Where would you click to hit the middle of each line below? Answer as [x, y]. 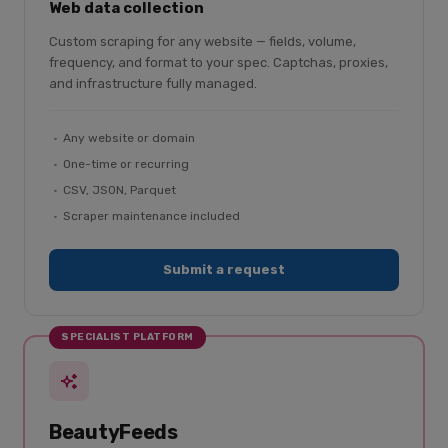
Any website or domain [129, 138]
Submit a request [224, 269]
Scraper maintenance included [151, 216]
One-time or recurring [126, 164]
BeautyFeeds [113, 432]
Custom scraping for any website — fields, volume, [202, 41]
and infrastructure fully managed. [153, 83]
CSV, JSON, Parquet [119, 190]
